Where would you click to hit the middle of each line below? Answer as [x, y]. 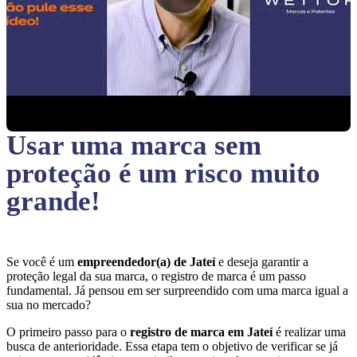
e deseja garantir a [263, 262]
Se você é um [42, 262]
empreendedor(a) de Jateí [148, 262]
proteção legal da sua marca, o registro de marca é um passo [156, 276]
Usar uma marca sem [134, 145]
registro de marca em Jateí [203, 332]
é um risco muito [220, 173]
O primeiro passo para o [68, 332]
